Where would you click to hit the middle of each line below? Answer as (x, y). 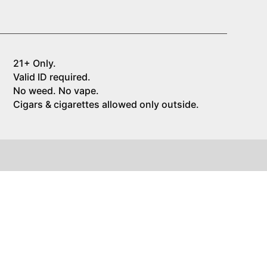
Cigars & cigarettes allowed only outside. (106, 105)
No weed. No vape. (56, 91)
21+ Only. (34, 63)
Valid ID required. (52, 77)
